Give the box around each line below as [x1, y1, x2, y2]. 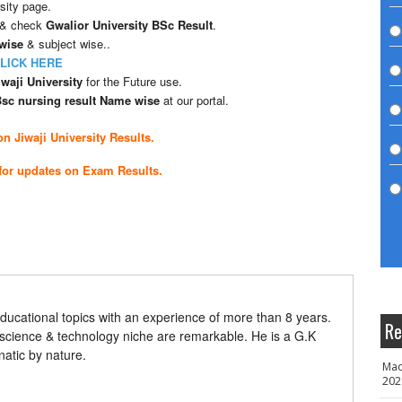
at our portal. [163, 92, 229, 109]
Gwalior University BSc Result [46, 16, 213, 33]
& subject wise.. [23, 35, 110, 52]
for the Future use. [86, 73, 182, 90]
